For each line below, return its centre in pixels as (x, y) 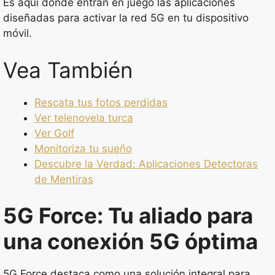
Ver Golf (54, 133)
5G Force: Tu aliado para (128, 215)
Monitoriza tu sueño (83, 148)
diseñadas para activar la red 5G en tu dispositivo (126, 18)
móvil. (17, 33)
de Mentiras (64, 179)
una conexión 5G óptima (130, 241)
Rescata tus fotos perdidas (101, 102)
